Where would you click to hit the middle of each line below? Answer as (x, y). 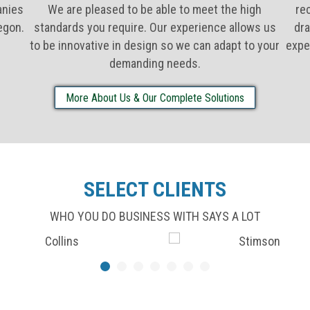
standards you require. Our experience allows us (155, 27)
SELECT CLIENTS (155, 189)
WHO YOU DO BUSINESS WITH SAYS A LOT (155, 216)
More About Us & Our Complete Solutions (155, 98)
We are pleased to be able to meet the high (155, 9)
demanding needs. (155, 63)
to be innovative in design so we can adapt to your (155, 45)
